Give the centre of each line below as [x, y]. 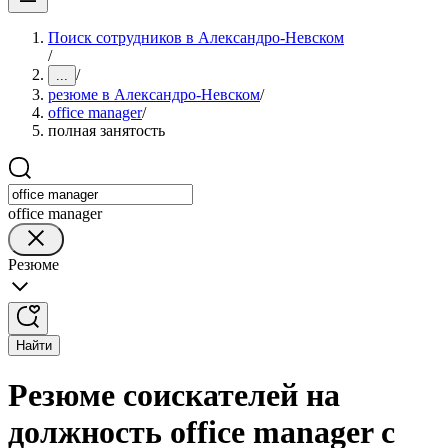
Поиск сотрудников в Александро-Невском [196, 37]
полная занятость [106, 130]
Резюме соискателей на [174, 395]
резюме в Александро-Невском [154, 94]
